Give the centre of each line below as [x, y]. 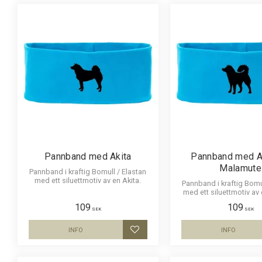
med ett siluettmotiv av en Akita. [88, 180]
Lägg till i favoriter [171, 236]
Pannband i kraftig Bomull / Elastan [88, 171]
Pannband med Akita [88, 156]
